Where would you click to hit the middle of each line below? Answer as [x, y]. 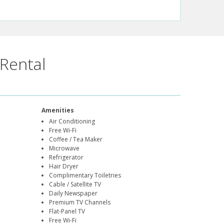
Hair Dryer [64, 166]
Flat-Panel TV [67, 211]
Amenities [58, 110]
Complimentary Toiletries [85, 175]
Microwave [64, 148]
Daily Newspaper [73, 193]
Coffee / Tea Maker [76, 139]
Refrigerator [66, 157]
